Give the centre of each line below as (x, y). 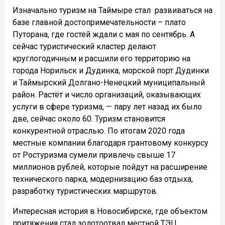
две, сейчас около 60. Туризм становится (89, 119)
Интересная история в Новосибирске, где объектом (110, 211)
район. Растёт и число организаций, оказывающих (107, 95)
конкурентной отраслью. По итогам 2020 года (99, 131)
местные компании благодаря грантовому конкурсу (110, 143)
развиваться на (184, 11)
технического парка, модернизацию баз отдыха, (103, 179)
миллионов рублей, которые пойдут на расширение (110, 167)
